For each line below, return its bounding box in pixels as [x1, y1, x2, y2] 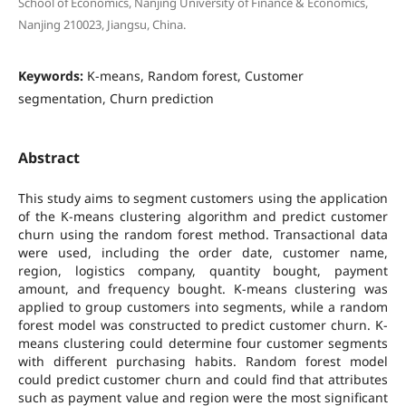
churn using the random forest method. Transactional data [17, 226, 389, 244]
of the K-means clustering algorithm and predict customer [17, 208, 389, 226]
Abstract [17, 148, 80, 168]
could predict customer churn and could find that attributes [17, 371, 389, 389]
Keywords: [17, 66, 87, 84]
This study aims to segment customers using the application [17, 189, 389, 208]
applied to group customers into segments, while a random [17, 298, 389, 316]
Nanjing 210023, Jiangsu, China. [17, 15, 186, 33]
